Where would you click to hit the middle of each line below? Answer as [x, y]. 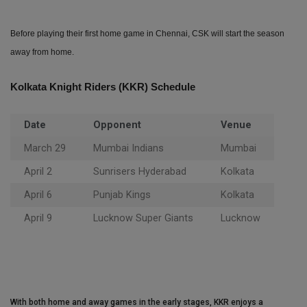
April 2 [38, 172]
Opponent [117, 125]
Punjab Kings [122, 195]
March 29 [45, 149]
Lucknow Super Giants [143, 219]
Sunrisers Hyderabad [140, 172]
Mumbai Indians [128, 149]
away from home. [42, 52]
